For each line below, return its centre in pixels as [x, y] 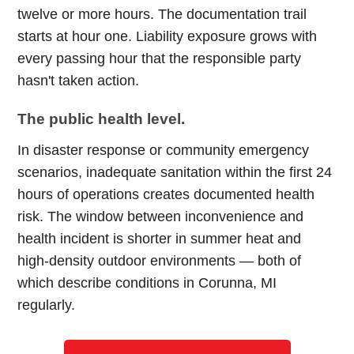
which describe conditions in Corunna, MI [147, 283]
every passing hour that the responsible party [160, 58]
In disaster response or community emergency [164, 150]
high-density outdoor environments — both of [160, 261]
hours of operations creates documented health [166, 194]
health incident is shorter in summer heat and [160, 239]
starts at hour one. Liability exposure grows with [168, 36]
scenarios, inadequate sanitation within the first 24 [175, 172]
